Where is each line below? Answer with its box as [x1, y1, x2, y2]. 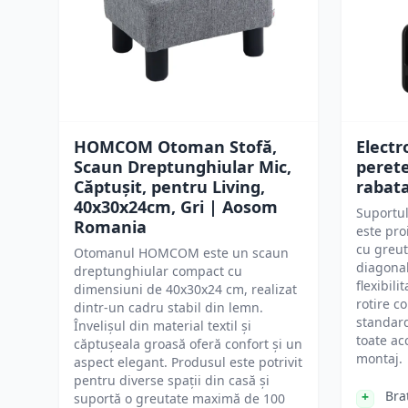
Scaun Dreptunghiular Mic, [74, 156, 291, 178]
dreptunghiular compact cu [74, 262, 242, 280]
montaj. [356, 350, 403, 367]
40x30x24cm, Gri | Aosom [74, 196, 278, 218]
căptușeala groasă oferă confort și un [74, 335, 302, 352]
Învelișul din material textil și [74, 317, 251, 334]
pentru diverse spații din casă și [74, 372, 270, 389]
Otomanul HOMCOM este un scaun [74, 244, 289, 261]
